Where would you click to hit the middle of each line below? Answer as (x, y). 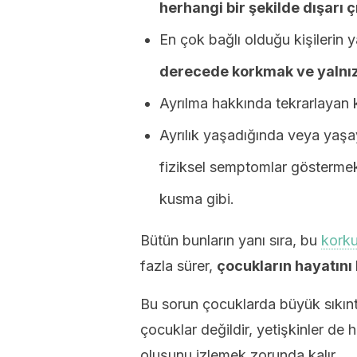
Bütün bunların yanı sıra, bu (231, 240)
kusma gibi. (197, 199)
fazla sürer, (178, 266)
